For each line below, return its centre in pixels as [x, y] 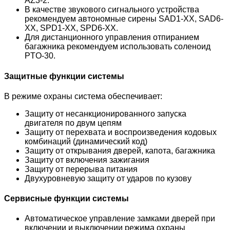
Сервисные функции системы [66, 199]
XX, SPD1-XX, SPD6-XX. [71, 28]
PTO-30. [40, 56]
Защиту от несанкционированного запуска [106, 113]
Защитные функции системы [64, 76]
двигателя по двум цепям [73, 123]
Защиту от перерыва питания [81, 169]
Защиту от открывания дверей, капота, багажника [120, 150]
